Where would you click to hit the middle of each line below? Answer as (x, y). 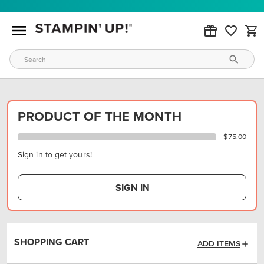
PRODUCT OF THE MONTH (100, 116)
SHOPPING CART (52, 242)
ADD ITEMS (219, 244)
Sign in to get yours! (55, 154)
